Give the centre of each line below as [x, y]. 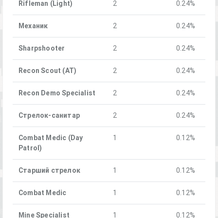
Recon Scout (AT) [48, 70]
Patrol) [30, 148]
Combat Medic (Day [51, 137]
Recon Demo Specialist [57, 93]
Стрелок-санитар [49, 115]
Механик [33, 26]
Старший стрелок [49, 170]
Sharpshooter [42, 48]
